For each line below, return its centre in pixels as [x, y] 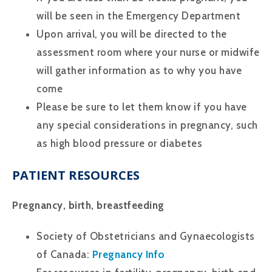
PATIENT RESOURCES [76, 175]
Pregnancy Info [128, 254]
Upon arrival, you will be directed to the [132, 34]
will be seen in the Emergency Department [140, 15]
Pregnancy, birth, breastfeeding [88, 205]
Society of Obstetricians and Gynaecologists [146, 236]
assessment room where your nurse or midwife [148, 52]
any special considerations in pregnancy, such [147, 125]
